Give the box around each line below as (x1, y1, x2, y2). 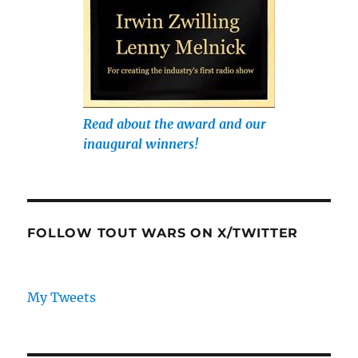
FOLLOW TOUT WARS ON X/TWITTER (27, 225, 299, 241)
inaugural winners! (83, 136, 199, 153)
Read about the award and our (83, 116, 266, 133)
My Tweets (27, 289, 97, 306)
